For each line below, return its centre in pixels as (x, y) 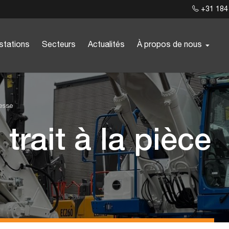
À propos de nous (169, 45)
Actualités (106, 45)
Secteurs (59, 45)
